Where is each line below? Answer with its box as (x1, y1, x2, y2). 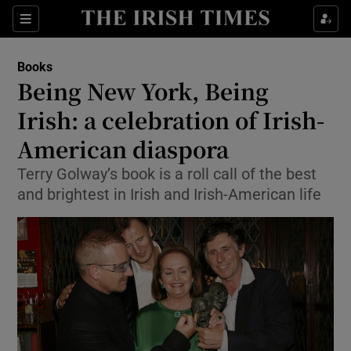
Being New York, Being (17, 75, 270, 107)
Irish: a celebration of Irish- (17, 104, 325, 136)
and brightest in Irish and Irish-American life (17, 186, 322, 202)
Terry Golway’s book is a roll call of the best (17, 166, 317, 182)
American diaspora (17, 133, 230, 165)
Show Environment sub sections (154, 138, 316, 149)
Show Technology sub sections (154, 175, 310, 186)
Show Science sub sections (154, 213, 292, 224)
